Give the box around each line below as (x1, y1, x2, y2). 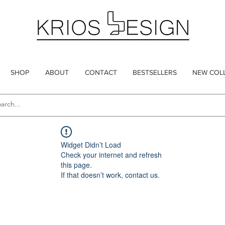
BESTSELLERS (132, 68, 177, 76)
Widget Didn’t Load (61, 140, 121, 150)
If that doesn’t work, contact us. (61, 170, 160, 180)
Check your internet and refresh (61, 150, 162, 160)
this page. (61, 160, 92, 170)
